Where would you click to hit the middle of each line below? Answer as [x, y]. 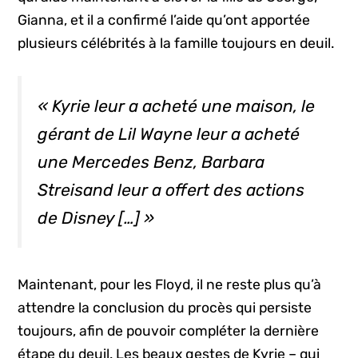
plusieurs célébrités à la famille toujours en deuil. [176, 43]
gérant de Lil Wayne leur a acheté [169, 134]
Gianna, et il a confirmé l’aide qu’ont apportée [164, 20]
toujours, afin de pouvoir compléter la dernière [169, 330]
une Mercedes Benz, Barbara [151, 162]
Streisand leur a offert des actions [171, 190]
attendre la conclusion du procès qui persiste [165, 307]
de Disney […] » [96, 218]
